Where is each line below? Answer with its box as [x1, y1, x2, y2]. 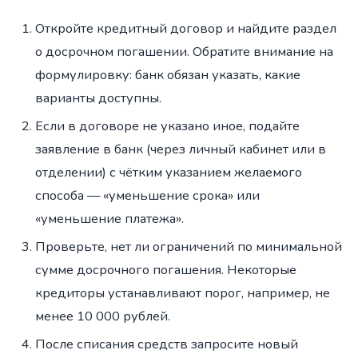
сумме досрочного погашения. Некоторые [35, 260, 296, 279]
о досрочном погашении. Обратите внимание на [35, 42, 333, 61]
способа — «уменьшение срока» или [35, 185, 260, 205]
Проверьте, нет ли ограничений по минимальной [35, 237, 342, 256]
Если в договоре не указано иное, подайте [35, 116, 300, 135]
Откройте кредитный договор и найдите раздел [35, 18, 336, 38]
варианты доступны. [35, 88, 161, 107]
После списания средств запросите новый [35, 334, 298, 353]
